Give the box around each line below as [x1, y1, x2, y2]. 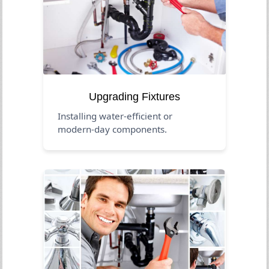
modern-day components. [58, 122, 168, 135]
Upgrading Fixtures [89, 90, 180, 103]
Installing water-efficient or [58, 109, 173, 122]
